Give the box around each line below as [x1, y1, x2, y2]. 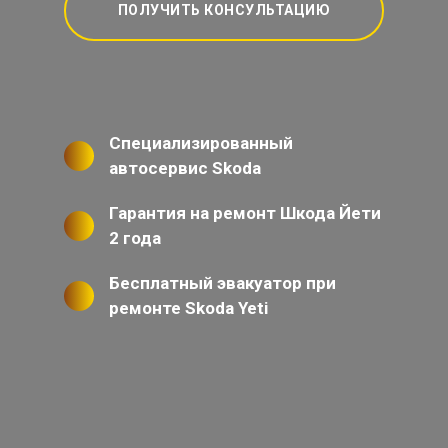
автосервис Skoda [109, 158, 261, 179]
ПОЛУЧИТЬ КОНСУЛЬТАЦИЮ [117, 2, 331, 19]
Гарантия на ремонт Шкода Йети [109, 203, 381, 224]
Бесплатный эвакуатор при [109, 273, 336, 294]
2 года [109, 228, 161, 249]
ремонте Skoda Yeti [109, 298, 268, 319]
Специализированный [109, 133, 293, 154]
